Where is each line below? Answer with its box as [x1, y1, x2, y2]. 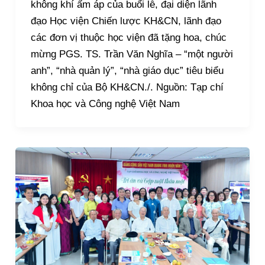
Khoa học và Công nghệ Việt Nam [30, 98, 180, 109]
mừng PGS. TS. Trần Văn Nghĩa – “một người [30, 48, 233, 60]
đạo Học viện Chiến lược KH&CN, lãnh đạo [30, 15, 221, 27]
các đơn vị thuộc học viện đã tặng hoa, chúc [30, 31, 227, 43]
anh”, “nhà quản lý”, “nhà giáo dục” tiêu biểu [30, 64, 224, 76]
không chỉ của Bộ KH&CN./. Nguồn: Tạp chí [30, 81, 224, 93]
